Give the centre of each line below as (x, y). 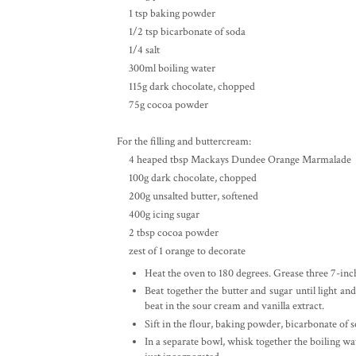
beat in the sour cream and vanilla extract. (234, 306)
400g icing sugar (158, 214)
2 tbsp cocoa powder (168, 232)
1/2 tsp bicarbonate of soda (181, 31)
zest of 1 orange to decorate (181, 251)
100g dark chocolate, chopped (187, 178)
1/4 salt (138, 50)
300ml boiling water (166, 68)
